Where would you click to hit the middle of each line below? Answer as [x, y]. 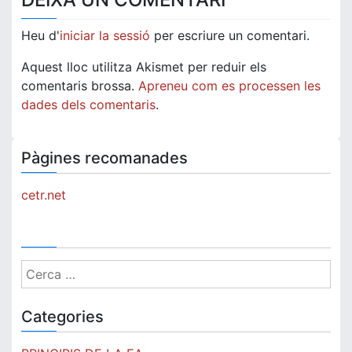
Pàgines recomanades [104, 158]
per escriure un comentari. [230, 36]
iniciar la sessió [105, 36]
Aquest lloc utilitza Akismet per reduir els [144, 67]
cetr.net [44, 195]
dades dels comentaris [88, 105]
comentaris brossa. [80, 86]
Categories [62, 317]
